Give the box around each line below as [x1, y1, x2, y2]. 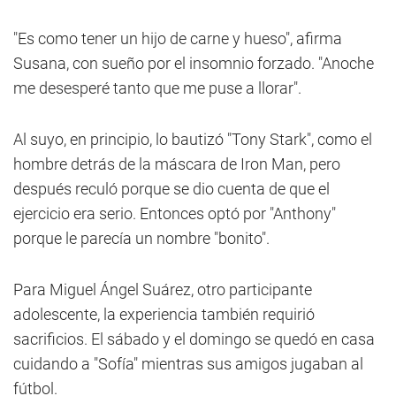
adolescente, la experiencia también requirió [13, 305, 315, 324]
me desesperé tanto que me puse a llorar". [13, 79, 301, 97]
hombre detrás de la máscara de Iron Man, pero [13, 155, 340, 173]
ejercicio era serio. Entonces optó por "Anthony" [13, 204, 336, 223]
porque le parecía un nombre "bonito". [13, 229, 270, 247]
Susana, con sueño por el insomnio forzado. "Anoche [13, 54, 374, 72]
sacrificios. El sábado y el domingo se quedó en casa [13, 330, 375, 348]
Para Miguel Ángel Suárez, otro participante [13, 280, 312, 299]
